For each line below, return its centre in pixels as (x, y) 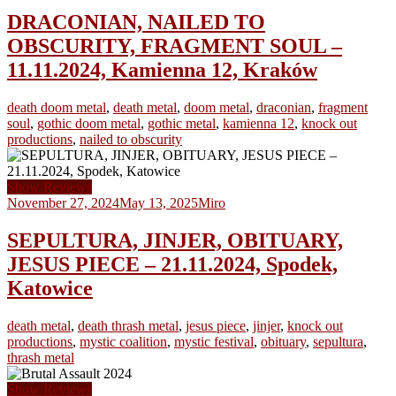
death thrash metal (128, 325)
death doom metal (57, 107)
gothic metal (182, 123)
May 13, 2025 (159, 202)
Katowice (50, 288)
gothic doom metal (89, 123)
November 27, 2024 (63, 202)
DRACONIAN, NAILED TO (136, 22)
